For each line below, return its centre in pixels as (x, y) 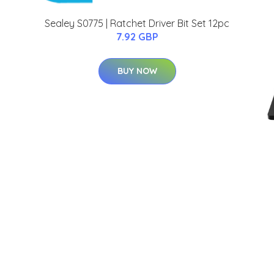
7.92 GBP (137, 36)
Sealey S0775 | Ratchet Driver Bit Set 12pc (137, 23)
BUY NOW (137, 71)
